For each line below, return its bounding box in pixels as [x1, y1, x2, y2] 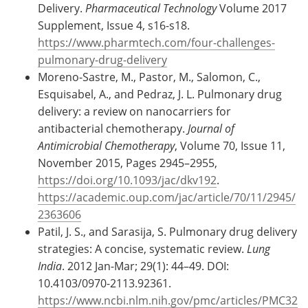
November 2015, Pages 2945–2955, [38, 155, 217, 170]
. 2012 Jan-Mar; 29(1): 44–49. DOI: [62, 258, 229, 273]
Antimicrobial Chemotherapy [38, 137, 175, 153]
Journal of [188, 120, 234, 135]
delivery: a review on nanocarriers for [38, 103, 231, 118]
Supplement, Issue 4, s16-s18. [38, 17, 190, 32]
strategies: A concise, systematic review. [38, 241, 247, 256]
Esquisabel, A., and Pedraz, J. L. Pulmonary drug [38, 86, 282, 101]
